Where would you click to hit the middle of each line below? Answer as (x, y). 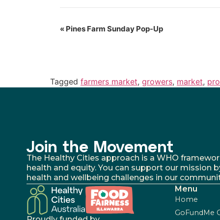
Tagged (65, 81)
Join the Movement (100, 147)
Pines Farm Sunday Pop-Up (114, 28)
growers (157, 81)
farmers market (109, 81)
